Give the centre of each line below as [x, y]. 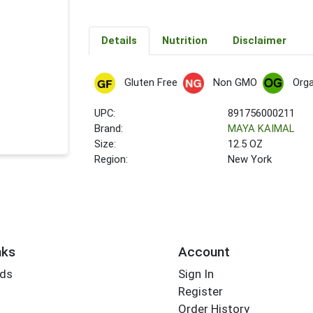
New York [250, 160]
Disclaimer [259, 41]
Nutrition [184, 41]
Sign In [196, 274]
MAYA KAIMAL [261, 129]
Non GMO [235, 82]
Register [200, 292]
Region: [111, 160]
